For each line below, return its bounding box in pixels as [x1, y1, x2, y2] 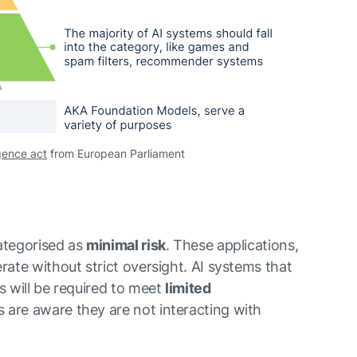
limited [165, 280, 211, 296]
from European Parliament [46, 147, 185, 160]
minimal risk [86, 237, 166, 253]
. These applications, [165, 237, 299, 253]
